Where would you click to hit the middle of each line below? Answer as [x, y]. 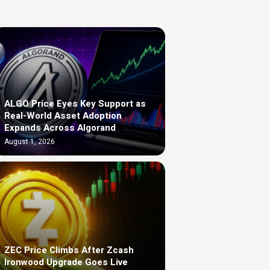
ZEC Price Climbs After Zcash [69, 250]
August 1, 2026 [30, 142]
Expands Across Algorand [60, 128]
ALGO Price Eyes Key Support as [75, 104]
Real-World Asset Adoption [63, 116]
